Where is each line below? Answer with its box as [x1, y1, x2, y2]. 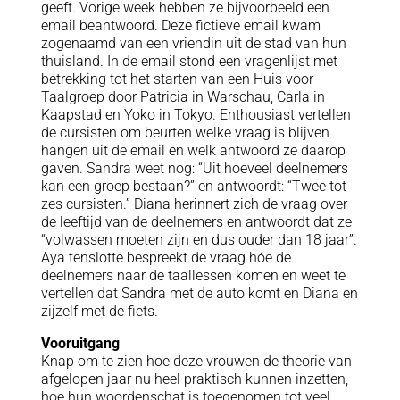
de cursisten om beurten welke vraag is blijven [40, 123, 329, 141]
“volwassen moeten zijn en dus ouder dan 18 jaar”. [40, 230, 357, 248]
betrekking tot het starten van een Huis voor [40, 70, 313, 87]
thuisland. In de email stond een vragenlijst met [40, 52, 337, 70]
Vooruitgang [40, 334, 120, 352]
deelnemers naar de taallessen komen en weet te [40, 266, 346, 284]
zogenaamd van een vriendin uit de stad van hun [40, 34, 346, 52]
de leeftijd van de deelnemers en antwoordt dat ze [40, 212, 352, 230]
